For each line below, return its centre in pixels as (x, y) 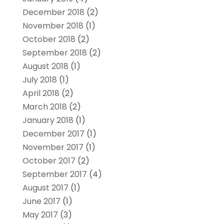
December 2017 (53, 134)
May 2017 (40, 215)
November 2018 (53, 26)
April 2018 (41, 93)
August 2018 (45, 66)
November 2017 (53, 147)
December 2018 (53, 12)
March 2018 (44, 107)
